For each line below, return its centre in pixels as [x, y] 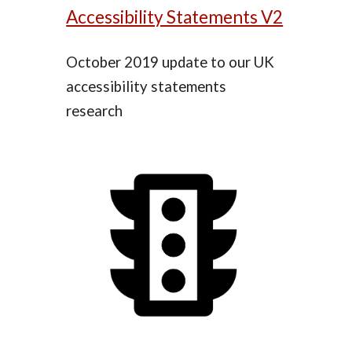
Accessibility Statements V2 [175, 17]
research [95, 111]
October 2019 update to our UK [170, 62]
